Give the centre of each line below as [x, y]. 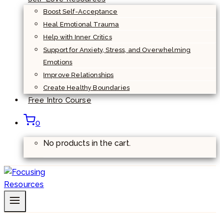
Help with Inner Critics [78, 37]
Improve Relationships [79, 75]
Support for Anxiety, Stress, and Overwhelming [117, 50]
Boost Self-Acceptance [81, 11]
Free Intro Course [60, 100]
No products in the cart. [87, 143]
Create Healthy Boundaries [86, 87]
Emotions [58, 62]
